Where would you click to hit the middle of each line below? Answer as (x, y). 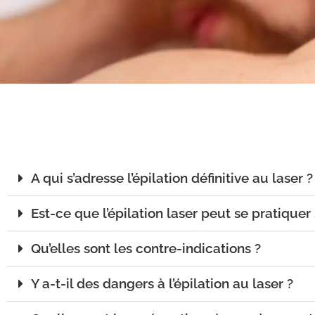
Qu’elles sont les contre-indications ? (146, 249)
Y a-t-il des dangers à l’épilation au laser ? (162, 284)
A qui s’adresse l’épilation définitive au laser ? (172, 178)
